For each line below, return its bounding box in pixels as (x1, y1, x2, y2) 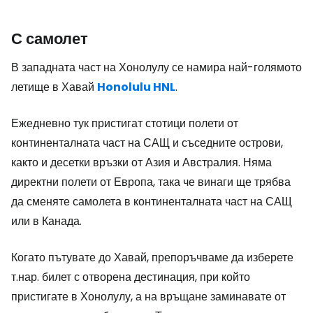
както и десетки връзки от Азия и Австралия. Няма (11, 154, 272, 170)
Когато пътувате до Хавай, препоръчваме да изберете (11, 249, 293, 265)
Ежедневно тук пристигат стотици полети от (11, 115, 238, 131)
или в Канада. (11, 213, 82, 229)
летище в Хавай (11, 79, 97, 95)
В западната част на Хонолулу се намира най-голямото (11, 59, 302, 75)
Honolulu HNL (97, 79, 175, 95)
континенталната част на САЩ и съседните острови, (11, 135, 283, 151)
